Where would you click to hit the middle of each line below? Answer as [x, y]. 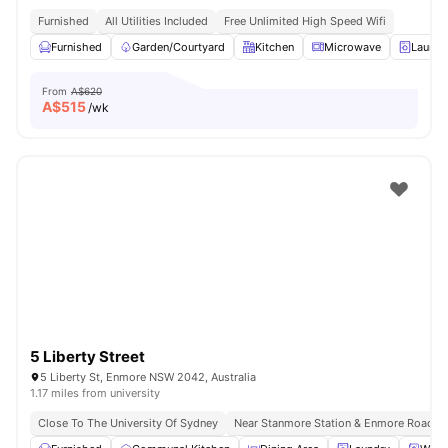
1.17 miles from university [95, 393]
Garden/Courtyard [178, 47]
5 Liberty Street [87, 356]
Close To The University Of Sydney [128, 423]
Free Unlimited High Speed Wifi [305, 21]
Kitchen [274, 47]
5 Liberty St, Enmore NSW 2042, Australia [148, 377]
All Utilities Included [156, 21]
